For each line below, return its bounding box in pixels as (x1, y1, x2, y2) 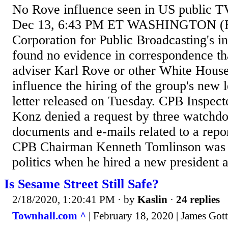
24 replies (176, 193, 220, 206)
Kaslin (137, 193, 167, 206)
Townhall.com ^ (12, 209, 86, 222)
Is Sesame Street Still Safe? (4, 177, 159, 192)
